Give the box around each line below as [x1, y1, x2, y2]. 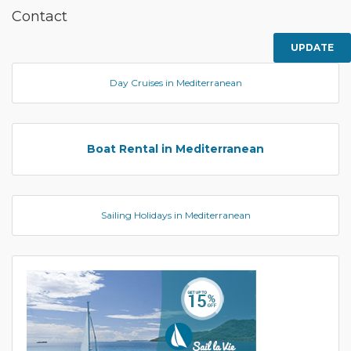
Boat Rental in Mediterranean [87, 142, 264, 156]
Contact [12, 8, 67, 25]
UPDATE [291, 42, 334, 53]
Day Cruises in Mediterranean [109, 77, 242, 89]
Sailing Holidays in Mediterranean [100, 209, 251, 221]
